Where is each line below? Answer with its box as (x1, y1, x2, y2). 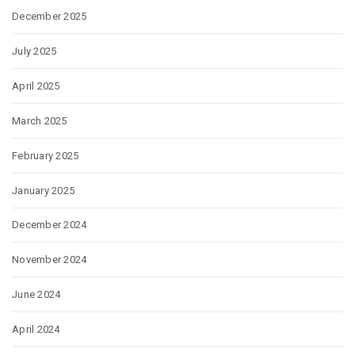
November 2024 (12, 254, 87, 266)
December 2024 (12, 219, 87, 231)
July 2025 (12, 44, 57, 57)
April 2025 (12, 79, 60, 92)
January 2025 (12, 184, 75, 197)
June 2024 (12, 288, 61, 301)
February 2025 (12, 149, 79, 162)
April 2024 (12, 323, 60, 336)
